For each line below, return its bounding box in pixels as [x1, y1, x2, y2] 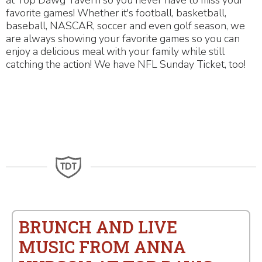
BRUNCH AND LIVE [19, 216, 177, 238]
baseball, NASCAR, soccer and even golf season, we [6, 19, 245, 33]
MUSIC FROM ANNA [19, 236, 186, 258]
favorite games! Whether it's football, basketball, [6, 6, 226, 20]
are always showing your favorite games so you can [6, 32, 240, 46]
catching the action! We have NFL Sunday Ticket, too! [6, 57, 246, 71]
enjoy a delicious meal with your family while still [6, 44, 225, 58]
